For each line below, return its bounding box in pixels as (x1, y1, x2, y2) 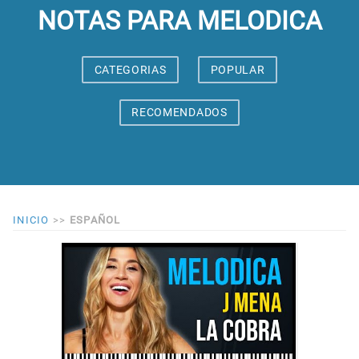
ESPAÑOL (69, 214, 121, 227)
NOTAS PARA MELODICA (37, 6, 322, 36)
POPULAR (210, 63, 265, 76)
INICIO (13, 214, 50, 227)
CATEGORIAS (94, 63, 167, 76)
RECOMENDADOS (131, 106, 228, 119)
